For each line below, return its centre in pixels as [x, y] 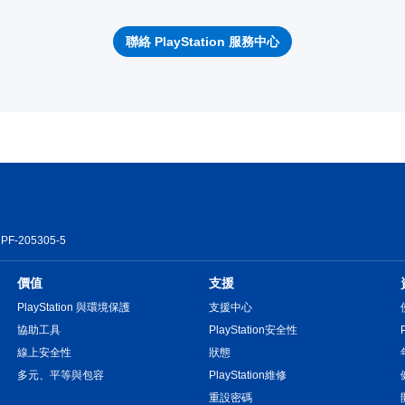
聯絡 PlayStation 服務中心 [202, 41]
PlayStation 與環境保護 [73, 307]
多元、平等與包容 [60, 375]
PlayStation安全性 [253, 330]
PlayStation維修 [247, 375]
